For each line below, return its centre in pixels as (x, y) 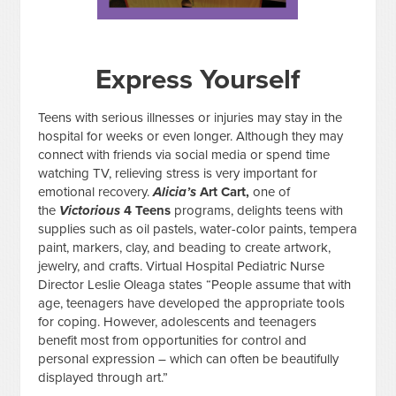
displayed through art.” (105, 377)
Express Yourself (198, 79)
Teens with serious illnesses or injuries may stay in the (190, 117)
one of (272, 191)
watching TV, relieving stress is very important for (178, 173)
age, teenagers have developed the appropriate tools (192, 303)
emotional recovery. (96, 191)
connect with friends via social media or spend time (184, 154)
